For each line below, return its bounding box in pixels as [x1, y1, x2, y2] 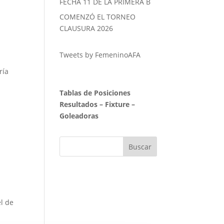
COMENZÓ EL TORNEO [59, 12, 136, 22]
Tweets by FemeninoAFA [59, 50, 141, 60]
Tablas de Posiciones [59, 88, 131, 98]
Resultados [59, 99, 98, 109]
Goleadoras [59, 111, 99, 121]
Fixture [105, 99, 130, 109]
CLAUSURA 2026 [59, 23, 113, 33]
